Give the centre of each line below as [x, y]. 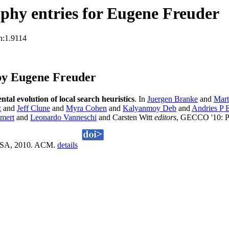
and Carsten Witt [125, 118]
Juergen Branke [173, 99]
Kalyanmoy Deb [150, 108]
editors [165, 118]
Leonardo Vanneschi [63, 118]
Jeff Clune [33, 108]
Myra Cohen [86, 108]
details [67, 145]
